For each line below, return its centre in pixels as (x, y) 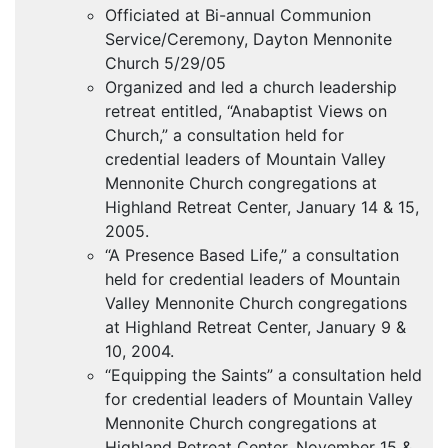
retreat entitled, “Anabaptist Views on (246, 111)
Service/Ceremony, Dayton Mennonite (248, 39)
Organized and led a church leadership (251, 87)
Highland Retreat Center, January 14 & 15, (262, 207)
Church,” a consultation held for (224, 135)
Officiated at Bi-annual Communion (238, 15)
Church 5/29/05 (165, 63)
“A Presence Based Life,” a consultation (252, 255)
